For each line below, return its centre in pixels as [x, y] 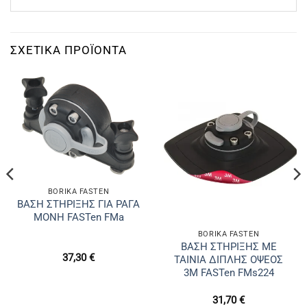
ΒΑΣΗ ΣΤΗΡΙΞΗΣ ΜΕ [229, 247]
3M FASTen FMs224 [229, 273]
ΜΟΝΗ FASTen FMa [78, 218]
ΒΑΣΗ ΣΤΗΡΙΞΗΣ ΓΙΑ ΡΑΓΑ [78, 205]
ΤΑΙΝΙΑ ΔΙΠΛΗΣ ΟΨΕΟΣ [229, 260]
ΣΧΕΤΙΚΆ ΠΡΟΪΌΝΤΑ [69, 50]
